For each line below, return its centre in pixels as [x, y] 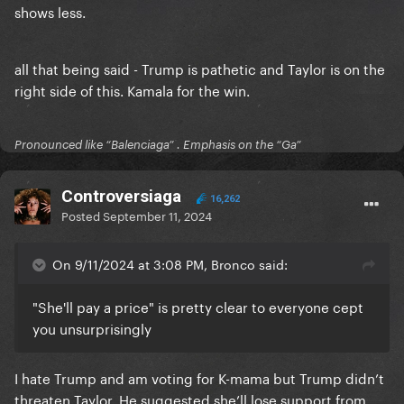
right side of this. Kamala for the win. [132, 90]
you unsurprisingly [94, 328]
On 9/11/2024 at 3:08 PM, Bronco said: [170, 264]
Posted [82, 215]
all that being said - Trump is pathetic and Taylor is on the [200, 68]
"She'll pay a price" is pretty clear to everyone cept [198, 306]
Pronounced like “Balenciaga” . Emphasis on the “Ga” [158, 145]
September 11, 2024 [157, 215]
